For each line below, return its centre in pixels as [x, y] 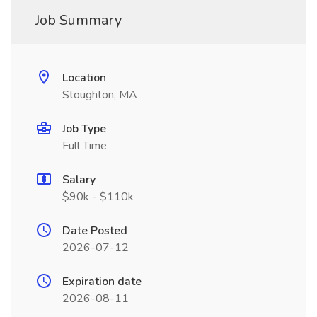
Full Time [85, 146]
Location [84, 78]
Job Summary [79, 20]
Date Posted [95, 231]
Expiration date [102, 282]
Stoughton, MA [100, 95]
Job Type [84, 129]
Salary [79, 180]
